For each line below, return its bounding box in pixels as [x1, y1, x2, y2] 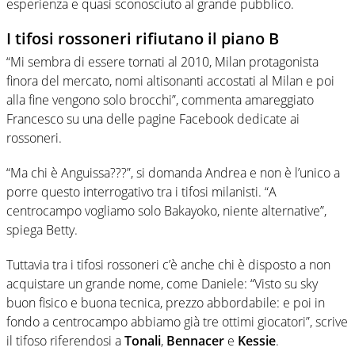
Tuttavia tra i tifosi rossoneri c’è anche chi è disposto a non [6, 255, 330, 273]
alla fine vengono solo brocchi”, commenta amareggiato [6, 90, 314, 109]
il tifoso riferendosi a [6, 331, 124, 349]
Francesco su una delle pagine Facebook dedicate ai [6, 109, 300, 128]
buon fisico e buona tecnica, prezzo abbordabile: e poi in [6, 293, 325, 311]
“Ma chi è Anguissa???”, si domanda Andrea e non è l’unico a [6, 163, 340, 181]
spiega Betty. [6, 220, 78, 239]
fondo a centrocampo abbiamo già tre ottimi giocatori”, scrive [6, 312, 348, 330]
